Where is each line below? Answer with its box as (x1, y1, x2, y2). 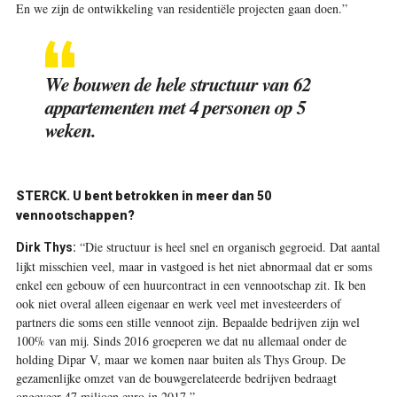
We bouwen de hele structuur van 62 (44, 70, 311, 97)
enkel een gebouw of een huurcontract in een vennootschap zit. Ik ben (15, 276, 366, 293)
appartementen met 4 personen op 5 (44, 93, 306, 121)
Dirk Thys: (15, 240, 76, 254)
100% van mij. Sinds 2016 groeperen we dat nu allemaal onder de (15, 332, 346, 349)
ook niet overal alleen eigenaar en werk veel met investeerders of (15, 295, 341, 312)
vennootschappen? (15, 208, 135, 222)
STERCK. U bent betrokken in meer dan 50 (15, 189, 271, 203)
